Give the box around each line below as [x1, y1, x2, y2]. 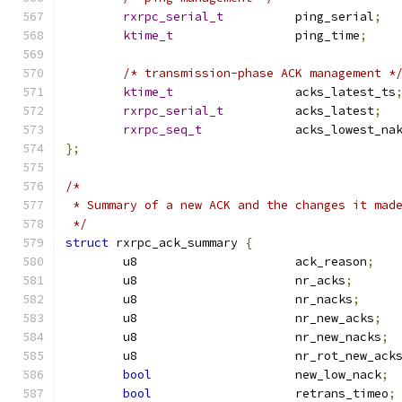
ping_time [295, 28, 360, 43]
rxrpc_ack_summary [109, 235, 245, 250]
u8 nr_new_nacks [295, 329, 381, 345]
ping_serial [295, 9, 374, 24]
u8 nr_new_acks [295, 310, 374, 326]
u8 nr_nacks [295, 292, 353, 307]
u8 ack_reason [295, 254, 367, 269]
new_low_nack [295, 367, 381, 382]
